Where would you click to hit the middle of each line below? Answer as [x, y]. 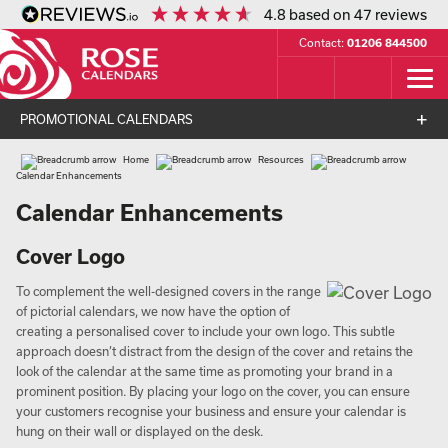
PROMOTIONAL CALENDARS [106, 119]
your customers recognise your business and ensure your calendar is [211, 411]
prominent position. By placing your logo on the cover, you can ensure [213, 391]
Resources [281, 159]
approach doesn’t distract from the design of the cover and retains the [214, 351]
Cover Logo [70, 256]
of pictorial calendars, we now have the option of [153, 311]
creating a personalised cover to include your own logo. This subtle [205, 331]
